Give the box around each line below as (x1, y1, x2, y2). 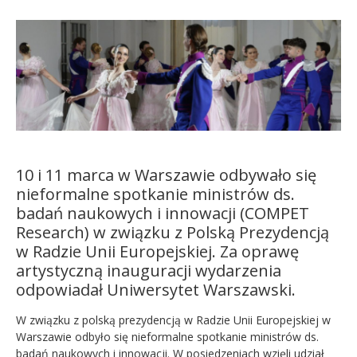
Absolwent (16, 61, 76, 78)
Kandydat (16, 21, 69, 38)
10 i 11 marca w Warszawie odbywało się (16, 163, 316, 186)
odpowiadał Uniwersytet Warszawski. (16, 278, 304, 300)
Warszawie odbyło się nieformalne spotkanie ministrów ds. (16, 328, 319, 344)
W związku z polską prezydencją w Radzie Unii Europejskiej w (16, 312, 331, 328)
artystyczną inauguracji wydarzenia (16, 259, 281, 281)
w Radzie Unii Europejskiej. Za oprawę (16, 240, 299, 262)
